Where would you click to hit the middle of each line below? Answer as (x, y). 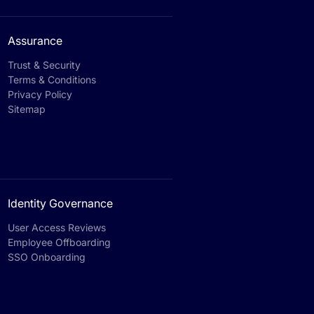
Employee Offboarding (59, 242)
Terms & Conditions (52, 80)
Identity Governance (60, 203)
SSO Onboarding (47, 257)
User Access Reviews (57, 227)
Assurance (35, 41)
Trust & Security (44, 65)
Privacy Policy (40, 94)
